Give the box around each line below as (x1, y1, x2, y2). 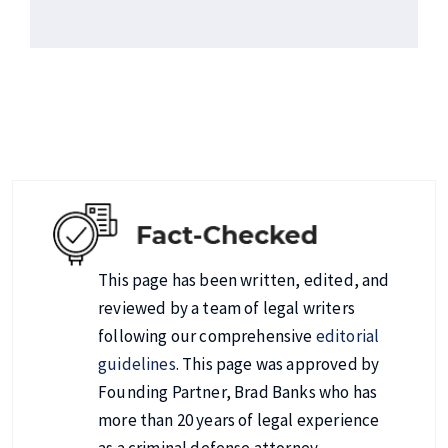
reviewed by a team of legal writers (98, 296, 355, 319)
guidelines (98, 352, 176, 375)
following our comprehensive (98, 324, 316, 347)
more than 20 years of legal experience (98, 408, 380, 431)
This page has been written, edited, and (98, 268, 390, 291)
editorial (315, 324, 380, 347)
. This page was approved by (175, 352, 380, 375)
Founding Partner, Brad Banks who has (98, 380, 378, 403)
